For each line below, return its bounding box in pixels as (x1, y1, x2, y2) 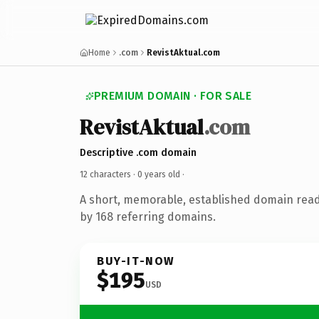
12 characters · (80, 169, 137, 179)
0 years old (137, 169, 180, 179)
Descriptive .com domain (80, 146, 197, 159)
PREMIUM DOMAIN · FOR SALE (94, 89, 251, 103)
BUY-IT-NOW (97, 253, 175, 268)
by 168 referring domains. (80, 209, 216, 224)
